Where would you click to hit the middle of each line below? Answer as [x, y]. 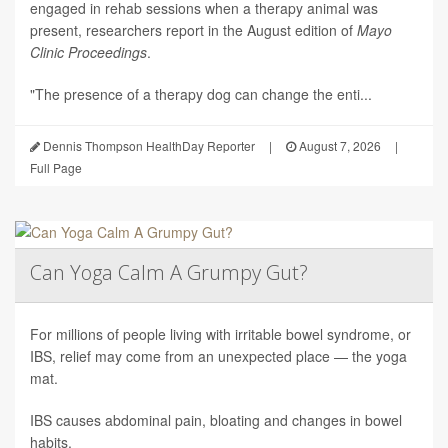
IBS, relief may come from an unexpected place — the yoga [218, 356]
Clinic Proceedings [88, 52]
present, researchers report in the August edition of [193, 30]
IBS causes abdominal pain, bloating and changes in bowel [216, 420]
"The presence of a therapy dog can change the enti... [201, 94]
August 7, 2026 [338, 146]
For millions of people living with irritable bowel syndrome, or [220, 334]
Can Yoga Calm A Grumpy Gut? [169, 273]
